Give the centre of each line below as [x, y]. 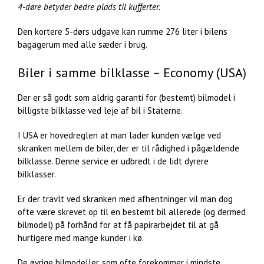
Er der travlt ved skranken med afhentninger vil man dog [125, 199]
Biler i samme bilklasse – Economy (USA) [132, 72]
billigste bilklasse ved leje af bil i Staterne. [100, 111]
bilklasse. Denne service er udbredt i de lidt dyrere [113, 161]
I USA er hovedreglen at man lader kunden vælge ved [119, 136]
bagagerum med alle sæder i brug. [82, 44]
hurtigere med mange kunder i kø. [81, 238]
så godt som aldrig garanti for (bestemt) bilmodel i [139, 98]
